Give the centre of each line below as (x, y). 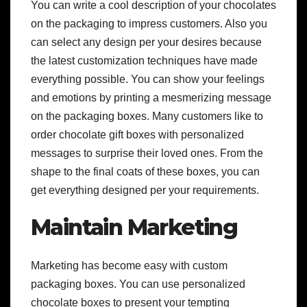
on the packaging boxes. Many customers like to (147, 116)
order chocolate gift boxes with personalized (137, 134)
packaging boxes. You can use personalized (138, 284)
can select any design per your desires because (146, 42)
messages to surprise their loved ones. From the (147, 153)
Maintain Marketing (134, 227)
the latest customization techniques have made (144, 60)
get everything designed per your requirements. (145, 190)
